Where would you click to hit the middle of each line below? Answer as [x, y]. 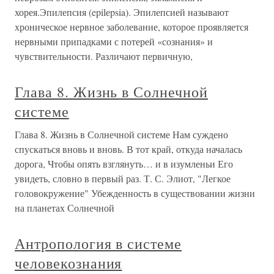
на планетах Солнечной [65, 208]
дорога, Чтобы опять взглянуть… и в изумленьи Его [124, 164]
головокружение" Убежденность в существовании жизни [135, 193]
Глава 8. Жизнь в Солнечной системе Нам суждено [121, 134]
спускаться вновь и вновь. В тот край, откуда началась [128, 149]
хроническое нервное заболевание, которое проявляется [131, 27]
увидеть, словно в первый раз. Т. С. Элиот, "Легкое [123, 178]
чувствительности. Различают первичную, [104, 56]
